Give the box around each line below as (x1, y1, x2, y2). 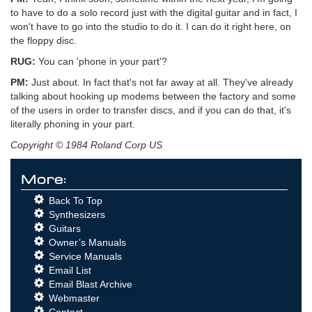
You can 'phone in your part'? (36, 55, 167, 67)
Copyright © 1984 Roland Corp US (10, 139, 162, 150)
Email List (49, 264, 91, 276)
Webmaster (49, 292, 100, 304)
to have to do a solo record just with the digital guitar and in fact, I (10, 6, 297, 18)
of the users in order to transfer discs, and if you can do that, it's (10, 104, 291, 116)
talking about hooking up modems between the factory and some (10, 90, 296, 102)
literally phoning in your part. (10, 118, 135, 130)
